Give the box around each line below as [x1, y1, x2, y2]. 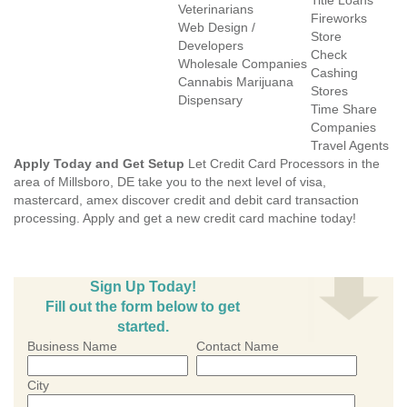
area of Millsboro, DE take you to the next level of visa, [14, 174, 326, 189]
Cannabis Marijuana [178, 74, 293, 89]
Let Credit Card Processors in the [184, 156, 380, 171]
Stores [311, 84, 348, 98]
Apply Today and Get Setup [14, 156, 184, 171]
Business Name [27, 339, 117, 353]
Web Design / [178, 20, 255, 35]
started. [116, 319, 169, 334]
